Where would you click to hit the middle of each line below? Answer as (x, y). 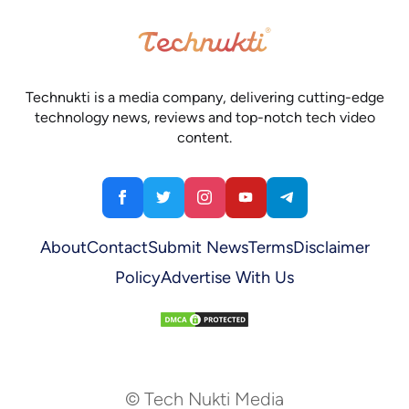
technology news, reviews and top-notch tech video (204, 117)
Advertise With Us (227, 277)
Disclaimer (331, 247)
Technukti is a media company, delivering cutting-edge (204, 97)
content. (204, 137)
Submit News (198, 247)
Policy (138, 277)
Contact (117, 247)
